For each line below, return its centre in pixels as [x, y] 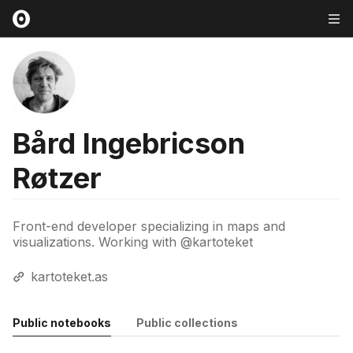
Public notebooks [62, 323]
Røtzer [57, 178]
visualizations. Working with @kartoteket [133, 242]
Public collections [187, 323]
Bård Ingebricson [129, 143]
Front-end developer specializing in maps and [149, 226]
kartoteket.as [69, 277]
